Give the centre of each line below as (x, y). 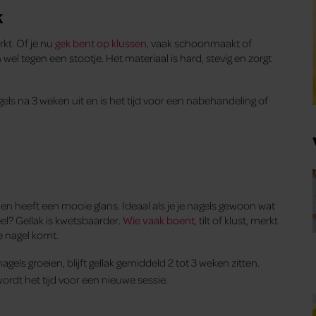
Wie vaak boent (159, 220)
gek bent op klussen (101, 43)
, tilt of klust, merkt (236, 220)
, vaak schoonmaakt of (199, 43)
